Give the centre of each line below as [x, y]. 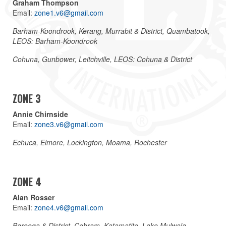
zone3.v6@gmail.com [69, 124]
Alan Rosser [35, 197]
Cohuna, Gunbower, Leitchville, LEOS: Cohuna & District [102, 59]
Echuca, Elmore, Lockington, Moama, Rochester [90, 142]
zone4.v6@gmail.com [69, 207]
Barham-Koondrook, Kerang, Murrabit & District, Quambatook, [111, 31]
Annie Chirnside [40, 114]
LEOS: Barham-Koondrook [55, 41]
